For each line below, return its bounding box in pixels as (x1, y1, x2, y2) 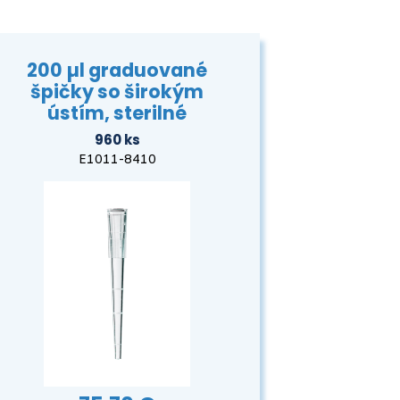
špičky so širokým (30, 78, 204, 104)
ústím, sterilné (47, 99, 187, 126)
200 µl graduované (27, 56, 207, 83)
